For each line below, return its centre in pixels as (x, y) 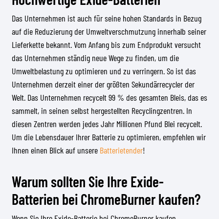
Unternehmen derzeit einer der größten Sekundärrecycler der (103, 84)
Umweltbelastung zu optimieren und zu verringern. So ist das (104, 71)
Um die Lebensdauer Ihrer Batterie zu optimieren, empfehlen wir (109, 137)
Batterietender (121, 150)
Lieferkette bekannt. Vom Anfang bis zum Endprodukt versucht (106, 44)
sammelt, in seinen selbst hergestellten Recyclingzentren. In (102, 110)
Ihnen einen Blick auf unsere (56, 150)
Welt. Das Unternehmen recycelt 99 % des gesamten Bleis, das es (109, 97)
